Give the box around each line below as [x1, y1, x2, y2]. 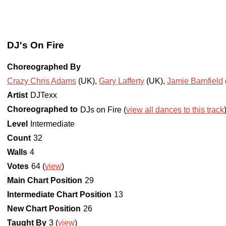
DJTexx [30, 91, 57, 100]
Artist [7, 91, 28, 100]
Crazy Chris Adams [7, 77, 76, 86]
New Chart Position [7, 204, 81, 213]
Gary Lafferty [99, 77, 144, 86]
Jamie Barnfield [167, 77, 223, 86]
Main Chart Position [7, 176, 82, 185]
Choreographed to [7, 105, 78, 114]
